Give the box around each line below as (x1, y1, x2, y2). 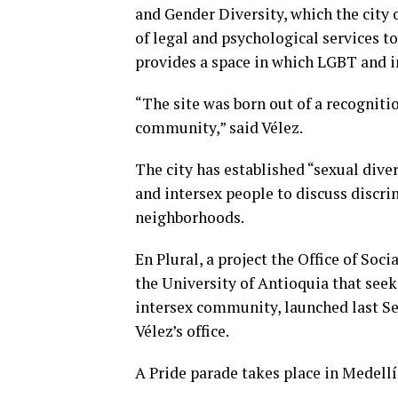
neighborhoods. (135, 207, 244, 227)
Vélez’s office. (135, 321, 229, 341)
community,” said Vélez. (135, 117, 303, 138)
